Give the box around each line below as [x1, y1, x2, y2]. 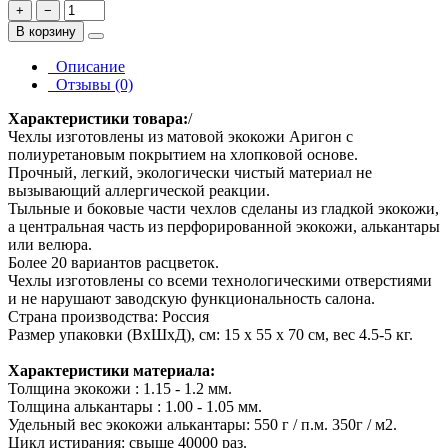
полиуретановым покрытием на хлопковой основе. [8, 145, 358, 163]
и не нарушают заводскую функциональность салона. [8, 289, 375, 307]
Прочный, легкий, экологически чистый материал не [8, 163, 372, 181]
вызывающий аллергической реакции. [8, 181, 270, 199]
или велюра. [8, 235, 92, 253]
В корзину [16, 23, 76, 39]
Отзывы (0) [48, 75, 133, 93]
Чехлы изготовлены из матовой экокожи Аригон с [8, 127, 353, 145]
